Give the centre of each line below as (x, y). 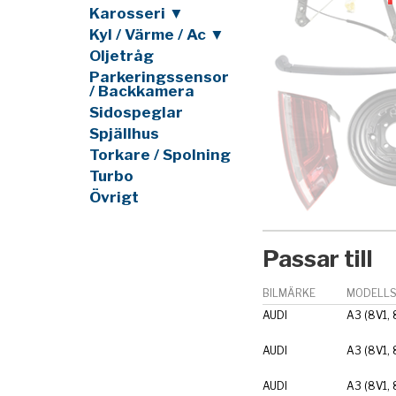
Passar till (317, 259)
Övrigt (114, 197)
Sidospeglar (136, 112)
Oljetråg (121, 55)
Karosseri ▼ (136, 13)
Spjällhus (124, 133)
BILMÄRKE (289, 293)
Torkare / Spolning (160, 154)
